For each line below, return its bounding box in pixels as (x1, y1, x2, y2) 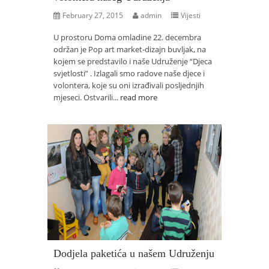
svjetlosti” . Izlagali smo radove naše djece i (53, 68, 205, 79)
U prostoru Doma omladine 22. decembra (53, 32, 201, 43)
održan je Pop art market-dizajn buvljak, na (53, 44, 206, 55)
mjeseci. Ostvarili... (53, 92, 120, 103)
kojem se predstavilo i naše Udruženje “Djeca (53, 56, 212, 67)
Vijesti (181, 10, 201, 20)
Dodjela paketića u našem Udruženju (53, 247, 214, 259)
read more (120, 92, 157, 103)
